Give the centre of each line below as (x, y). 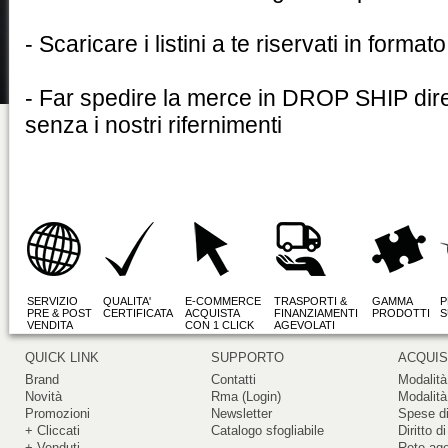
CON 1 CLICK (219, 325)
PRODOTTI (401, 313)
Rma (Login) (246, 396)
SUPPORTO (248, 357)
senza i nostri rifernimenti (153, 125)
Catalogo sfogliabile (268, 430)
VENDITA (50, 325)
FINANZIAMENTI (316, 313)
